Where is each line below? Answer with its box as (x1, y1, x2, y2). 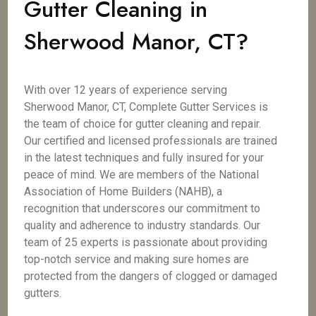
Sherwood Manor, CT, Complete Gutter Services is (24, 100, 269, 114)
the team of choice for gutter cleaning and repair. (24, 117, 262, 130)
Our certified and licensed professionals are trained (24, 134, 278, 147)
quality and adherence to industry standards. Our (24, 219, 261, 232)
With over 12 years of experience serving (24, 83, 228, 97)
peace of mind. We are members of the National (24, 168, 260, 181)
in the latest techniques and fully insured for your (24, 151, 265, 164)
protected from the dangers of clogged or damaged (24, 269, 278, 283)
